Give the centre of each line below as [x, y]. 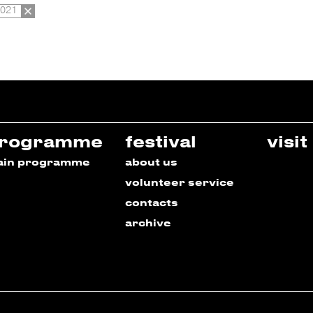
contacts [152, 203]
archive [148, 223]
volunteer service [180, 182]
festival [161, 141]
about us [151, 162]
